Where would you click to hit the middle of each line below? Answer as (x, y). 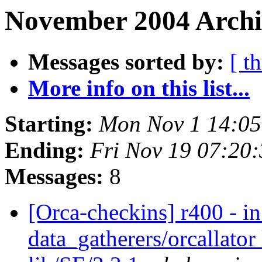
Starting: (49, 124)
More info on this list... (139, 88)
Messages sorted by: (126, 62)
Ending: (44, 150)
